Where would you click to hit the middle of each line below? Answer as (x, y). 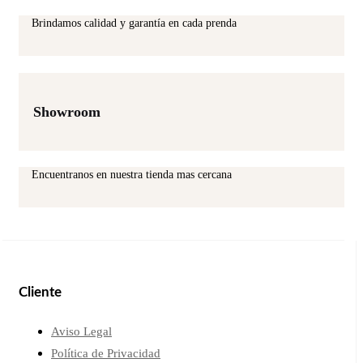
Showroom (67, 111)
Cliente (40, 293)
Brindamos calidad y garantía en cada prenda (134, 23)
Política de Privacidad (106, 354)
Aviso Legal (81, 332)
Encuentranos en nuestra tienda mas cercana (132, 174)
